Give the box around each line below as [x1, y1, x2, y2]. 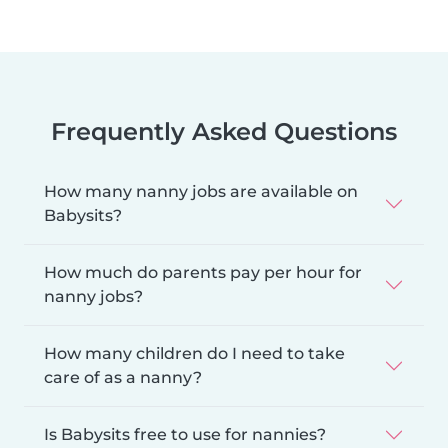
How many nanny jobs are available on [44, 181, 358, 201]
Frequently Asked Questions [51, 116, 397, 146]
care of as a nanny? [44, 367, 202, 387]
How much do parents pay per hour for [44, 262, 362, 282]
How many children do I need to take [44, 343, 345, 363]
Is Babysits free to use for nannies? [44, 424, 326, 444]
